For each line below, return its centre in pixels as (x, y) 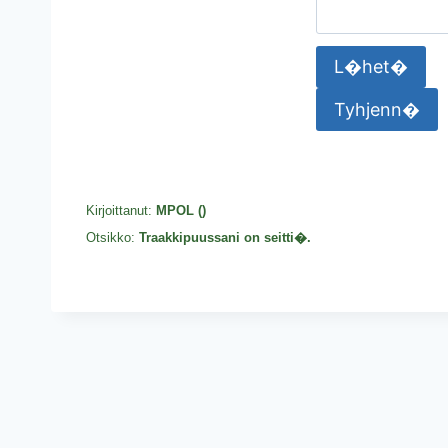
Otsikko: (112, 237)
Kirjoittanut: (121, 210)
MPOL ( (179, 210)
